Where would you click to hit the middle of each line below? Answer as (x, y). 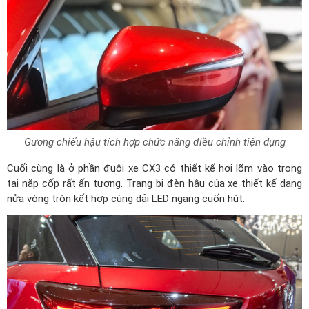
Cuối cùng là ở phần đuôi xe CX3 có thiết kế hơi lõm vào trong (154, 169)
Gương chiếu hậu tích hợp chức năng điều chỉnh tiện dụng (154, 142)
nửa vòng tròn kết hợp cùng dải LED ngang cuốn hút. (126, 199)
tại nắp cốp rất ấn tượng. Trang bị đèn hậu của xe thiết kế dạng (154, 184)
